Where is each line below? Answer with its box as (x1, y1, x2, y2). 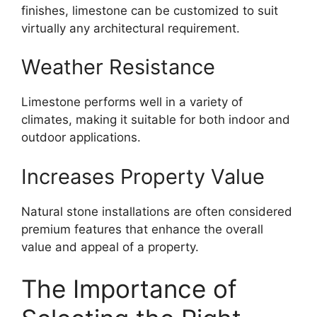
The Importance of (21, 274, 237, 304)
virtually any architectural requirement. (21, 21, 240, 35)
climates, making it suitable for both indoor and (21, 113, 290, 127)
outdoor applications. (21, 130, 141, 145)
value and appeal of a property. (21, 239, 199, 254)
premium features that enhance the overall (21, 221, 263, 236)
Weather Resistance (21, 54, 215, 80)
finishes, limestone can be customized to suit (21, 3, 278, 18)
